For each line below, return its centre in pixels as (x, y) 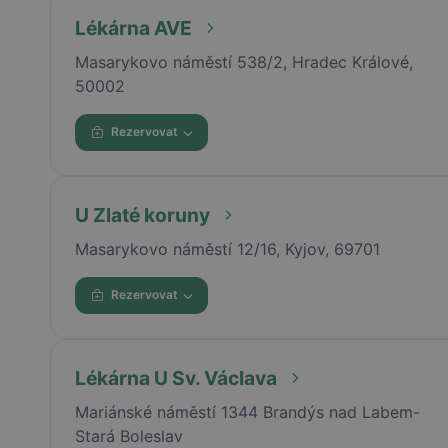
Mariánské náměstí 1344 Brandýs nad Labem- (247, 411)
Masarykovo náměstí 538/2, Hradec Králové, (243, 61)
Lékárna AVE (133, 27)
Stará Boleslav (128, 435)
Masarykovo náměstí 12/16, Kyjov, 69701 (227, 248)
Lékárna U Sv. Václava (175, 377)
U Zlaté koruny (142, 214)
